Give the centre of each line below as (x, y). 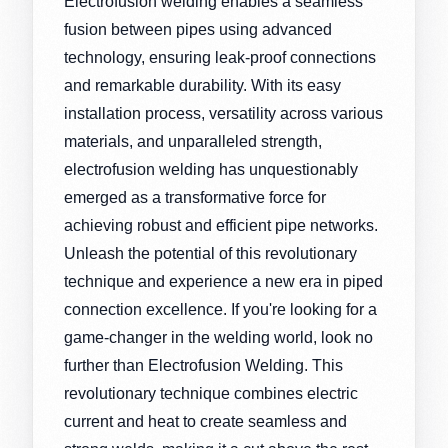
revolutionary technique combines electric (210, 393)
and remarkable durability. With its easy (202, 85)
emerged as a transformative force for (194, 197)
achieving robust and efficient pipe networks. (220, 225)
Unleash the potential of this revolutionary (210, 253)
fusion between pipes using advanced (197, 29)
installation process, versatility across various (223, 113)
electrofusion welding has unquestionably (210, 169)
